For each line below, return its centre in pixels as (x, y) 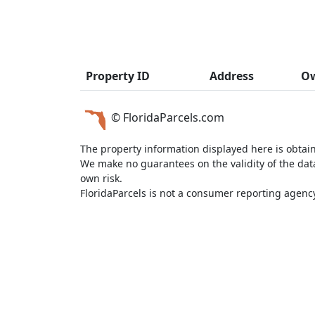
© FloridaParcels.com (166, 118)
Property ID (118, 76)
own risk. (101, 178)
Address (232, 76)
